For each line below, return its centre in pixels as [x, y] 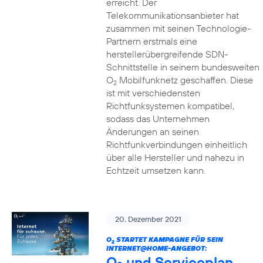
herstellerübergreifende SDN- [167, 54]
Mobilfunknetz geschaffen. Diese [185, 80]
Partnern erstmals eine [151, 41]
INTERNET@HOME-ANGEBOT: [156, 248]
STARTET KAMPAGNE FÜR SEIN [168, 239]
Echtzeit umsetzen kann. [156, 170]
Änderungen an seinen [152, 131]
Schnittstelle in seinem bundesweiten [183, 67]
